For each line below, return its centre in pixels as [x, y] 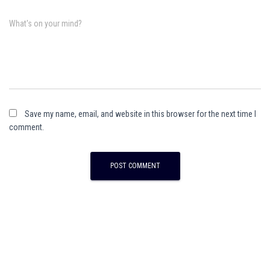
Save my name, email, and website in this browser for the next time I [140, 114]
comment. [27, 127]
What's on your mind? [46, 24]
